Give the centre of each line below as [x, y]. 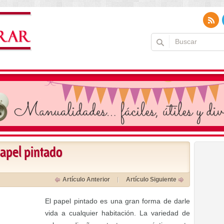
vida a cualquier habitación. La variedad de [117, 213]
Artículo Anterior [86, 179]
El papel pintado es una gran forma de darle [117, 201]
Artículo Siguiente [151, 179]
